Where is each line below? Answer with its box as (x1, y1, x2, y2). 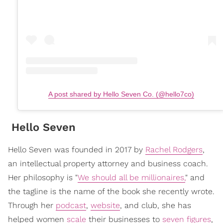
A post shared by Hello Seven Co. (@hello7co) (48, 90, 194, 99)
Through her (8, 201, 56, 211)
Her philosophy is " (8, 173, 78, 183)
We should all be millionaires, (78, 173, 185, 183)
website (91, 201, 120, 211)
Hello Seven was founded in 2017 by (8, 145, 145, 155)
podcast (56, 201, 86, 211)
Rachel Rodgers (145, 145, 203, 155)
